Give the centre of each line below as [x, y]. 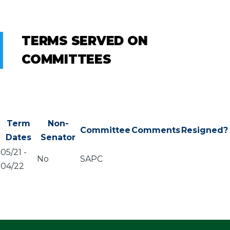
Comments [156, 130]
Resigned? [205, 130]
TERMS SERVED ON [85, 41]
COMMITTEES [66, 59]
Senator [58, 137]
